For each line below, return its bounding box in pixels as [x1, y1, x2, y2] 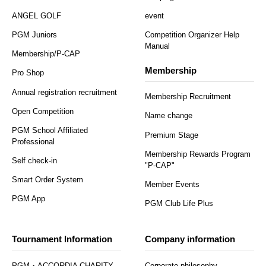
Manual [145, 42, 170, 51]
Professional [12, 137, 55, 146]
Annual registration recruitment [12, 87, 117, 97]
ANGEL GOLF [12, 11, 61, 21]
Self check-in [12, 156, 57, 165]
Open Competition [12, 106, 74, 116]
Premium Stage [145, 130, 198, 140]
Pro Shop [12, 68, 44, 78]
